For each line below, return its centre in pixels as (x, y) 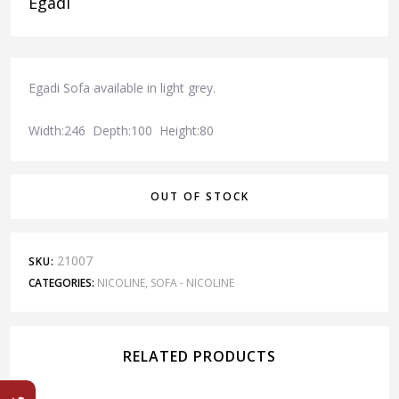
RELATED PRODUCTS (199, 357)
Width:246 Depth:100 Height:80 (121, 131)
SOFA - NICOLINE (192, 283)
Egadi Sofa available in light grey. (122, 88)
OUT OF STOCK (199, 197)
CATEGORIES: (61, 283)
